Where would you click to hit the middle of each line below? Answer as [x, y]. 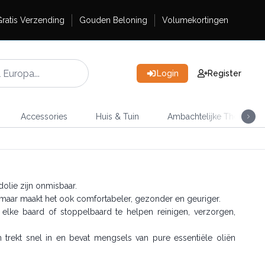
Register [224, 73]
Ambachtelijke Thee [205, 117]
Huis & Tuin [117, 117]
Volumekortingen [195, 20]
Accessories [44, 117]
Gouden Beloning [113, 20]
